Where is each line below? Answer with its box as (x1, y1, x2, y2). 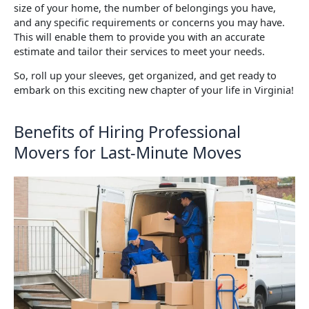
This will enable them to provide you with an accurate (14, 29, 265, 43)
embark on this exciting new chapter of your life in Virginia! (14, 83, 294, 97)
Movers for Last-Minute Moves (14, 141, 241, 163)
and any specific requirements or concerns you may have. (14, 14, 285, 29)
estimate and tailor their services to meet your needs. (14, 43, 265, 58)
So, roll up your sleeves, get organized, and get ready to (14, 68, 277, 83)
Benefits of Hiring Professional (14, 120, 241, 143)
